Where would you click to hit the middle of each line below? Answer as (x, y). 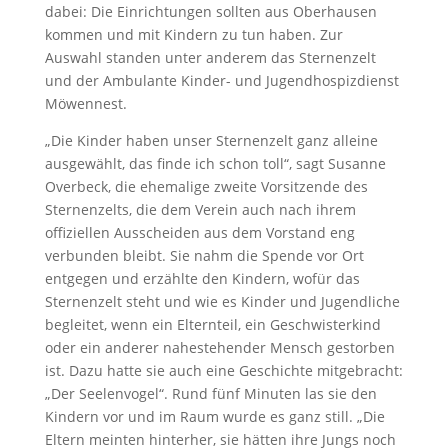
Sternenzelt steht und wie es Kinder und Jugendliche (222, 301)
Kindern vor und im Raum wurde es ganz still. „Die (214, 416)
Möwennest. (85, 103)
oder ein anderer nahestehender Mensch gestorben (219, 347)
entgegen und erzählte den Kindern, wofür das (202, 278)
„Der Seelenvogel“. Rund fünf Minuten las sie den (210, 393)
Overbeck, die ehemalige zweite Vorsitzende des (206, 186)
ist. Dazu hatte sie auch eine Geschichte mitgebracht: (223, 370)
